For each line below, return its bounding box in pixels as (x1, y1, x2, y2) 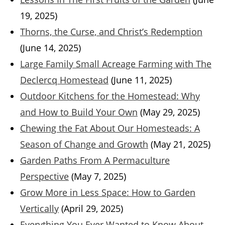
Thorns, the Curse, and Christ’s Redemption (20, 26, 202, 38)
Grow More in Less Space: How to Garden (20, 186, 195, 199)
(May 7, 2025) (71, 170, 126, 183)
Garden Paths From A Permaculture (20, 154, 170, 167)
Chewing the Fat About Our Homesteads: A (20, 122, 200, 135)
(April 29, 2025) (61, 202, 123, 215)
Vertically (20, 202, 59, 215)
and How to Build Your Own (20, 106, 138, 119)
